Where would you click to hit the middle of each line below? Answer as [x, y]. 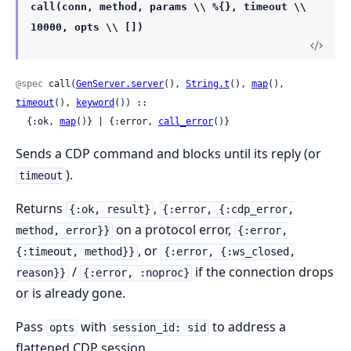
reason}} [41, 273]
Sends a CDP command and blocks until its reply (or [168, 154]
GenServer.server [120, 84]
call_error [186, 122]
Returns [41, 209]
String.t [208, 84]
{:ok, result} [109, 210]
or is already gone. [71, 293]
